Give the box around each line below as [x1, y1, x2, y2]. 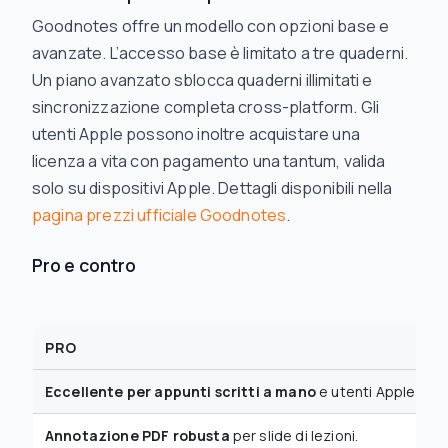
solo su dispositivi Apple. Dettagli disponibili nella [32, 177, 393, 199]
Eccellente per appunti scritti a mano [45, 382, 316, 401]
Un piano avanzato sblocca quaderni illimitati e [32, 69, 373, 91]
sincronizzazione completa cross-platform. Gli [32, 96, 380, 118]
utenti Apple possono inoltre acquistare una [32, 123, 360, 145]
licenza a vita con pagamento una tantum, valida [32, 150, 386, 172]
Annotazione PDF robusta [45, 426, 230, 445]
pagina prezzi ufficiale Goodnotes [32, 204, 287, 226]
